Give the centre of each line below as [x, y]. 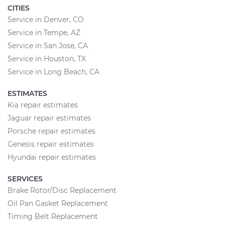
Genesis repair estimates [51, 144]
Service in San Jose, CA [48, 46]
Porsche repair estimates [51, 131]
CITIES [19, 8]
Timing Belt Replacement [53, 216]
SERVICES [25, 179]
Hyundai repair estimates [52, 157]
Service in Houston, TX [47, 59]
